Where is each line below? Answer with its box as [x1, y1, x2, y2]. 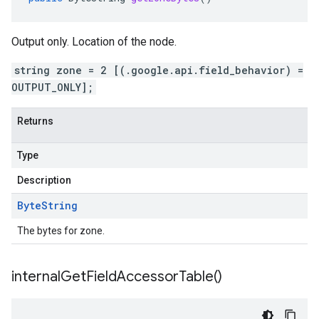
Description [17, 174, 71, 186]
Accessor [117, 268, 179, 286]
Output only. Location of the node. [11, 35, 177, 48]
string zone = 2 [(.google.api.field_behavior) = [14, 63, 303, 77]
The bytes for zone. [17, 225, 105, 236]
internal [11, 268, 61, 286]
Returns [17, 115, 53, 127]
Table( [179, 268, 218, 286]
